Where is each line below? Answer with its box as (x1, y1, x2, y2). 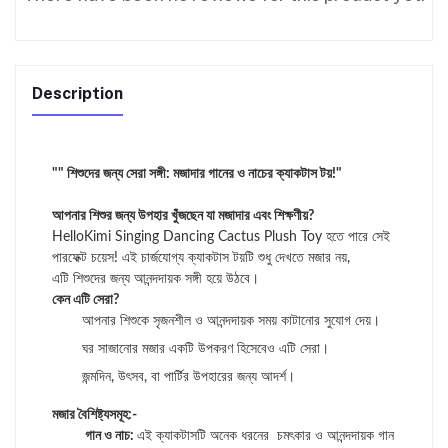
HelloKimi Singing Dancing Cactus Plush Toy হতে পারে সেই (52, 230, 390, 245)
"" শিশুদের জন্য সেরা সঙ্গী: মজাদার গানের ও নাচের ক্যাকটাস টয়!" (52, 167, 342, 182)
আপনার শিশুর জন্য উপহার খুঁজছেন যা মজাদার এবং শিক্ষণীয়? (52, 209, 314, 224)
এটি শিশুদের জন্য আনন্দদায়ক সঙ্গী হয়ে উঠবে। (52, 272, 263, 287)
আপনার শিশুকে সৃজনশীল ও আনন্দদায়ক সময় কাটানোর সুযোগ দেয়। (82, 314, 380, 329)
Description (32, 84, 123, 104)
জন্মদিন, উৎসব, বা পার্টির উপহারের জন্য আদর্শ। (82, 370, 295, 385)
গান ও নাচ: (82, 429, 137, 444)
